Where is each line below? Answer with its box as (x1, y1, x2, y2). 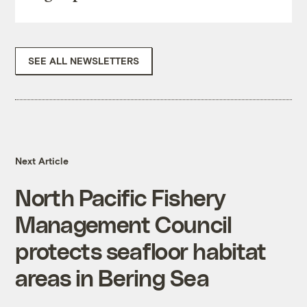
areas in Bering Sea (15, 264, 209, 291)
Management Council (15, 210, 232, 238)
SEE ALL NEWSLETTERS (28, 55, 140, 67)
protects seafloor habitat (15, 237, 267, 265)
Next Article (15, 155, 69, 167)
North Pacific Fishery (15, 184, 225, 211)
